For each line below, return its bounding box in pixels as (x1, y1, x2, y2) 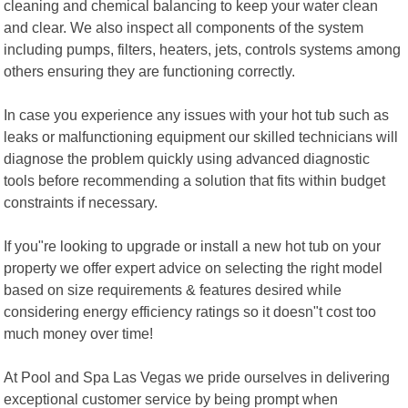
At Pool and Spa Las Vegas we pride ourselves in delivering (4, 368, 391, 385)
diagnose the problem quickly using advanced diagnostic (4, 149, 371, 167)
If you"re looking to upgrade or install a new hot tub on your (4, 237, 382, 254)
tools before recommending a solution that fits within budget (4, 171, 386, 189)
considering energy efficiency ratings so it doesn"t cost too (4, 302, 377, 320)
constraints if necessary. (4, 193, 158, 210)
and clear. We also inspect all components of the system (4, 18, 364, 36)
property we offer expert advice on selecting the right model (4, 259, 383, 276)
